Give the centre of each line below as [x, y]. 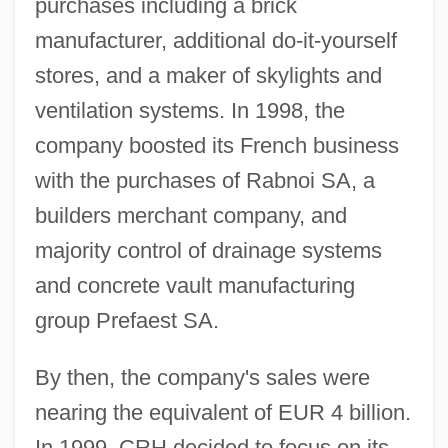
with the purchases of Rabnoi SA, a [204, 180]
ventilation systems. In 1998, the [189, 110]
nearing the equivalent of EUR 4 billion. [222, 412]
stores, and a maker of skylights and [208, 75]
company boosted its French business [216, 145]
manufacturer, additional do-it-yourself [215, 40]
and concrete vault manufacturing [194, 285]
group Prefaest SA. [126, 320]
